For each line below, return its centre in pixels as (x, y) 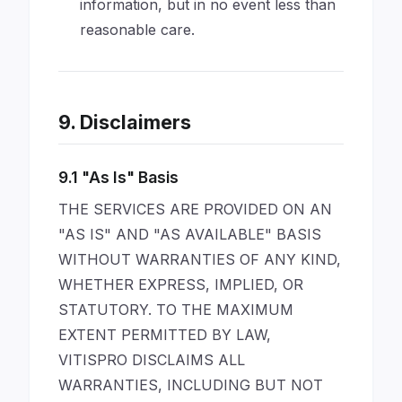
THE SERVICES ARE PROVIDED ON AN (195, 209)
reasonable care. (137, 30)
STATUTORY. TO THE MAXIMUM (176, 310)
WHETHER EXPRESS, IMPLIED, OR (181, 284)
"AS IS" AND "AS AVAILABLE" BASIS (190, 234)
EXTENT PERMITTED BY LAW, (165, 335)
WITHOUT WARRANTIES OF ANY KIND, (200, 259)
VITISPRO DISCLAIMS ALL (152, 360)
